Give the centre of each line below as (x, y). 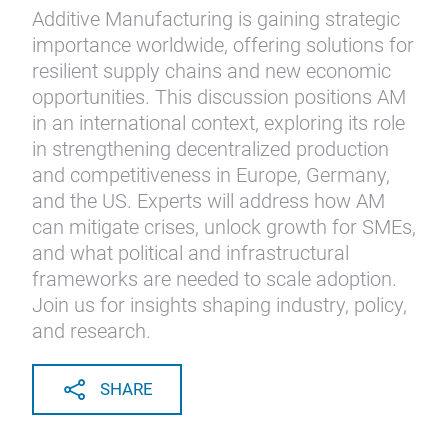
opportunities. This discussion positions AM (219, 97)
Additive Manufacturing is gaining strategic (216, 19)
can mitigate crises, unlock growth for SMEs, (224, 227)
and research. (91, 331)
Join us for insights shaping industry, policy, (219, 305)
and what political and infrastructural (190, 253)
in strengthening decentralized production (210, 149)
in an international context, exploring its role (218, 123)
